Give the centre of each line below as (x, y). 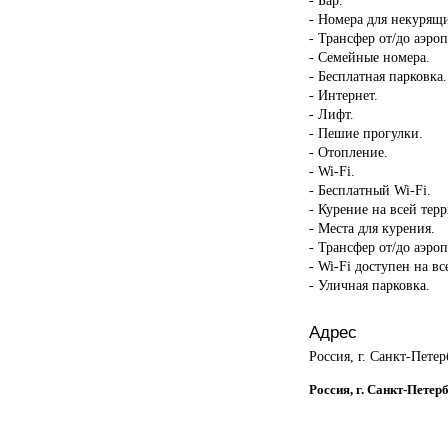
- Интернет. (343, 94)
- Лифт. (331, 113)
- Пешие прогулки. (365, 132)
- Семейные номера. (369, 56)
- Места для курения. (371, 227)
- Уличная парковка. (369, 284)
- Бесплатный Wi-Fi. (369, 189)
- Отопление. (348, 151)
